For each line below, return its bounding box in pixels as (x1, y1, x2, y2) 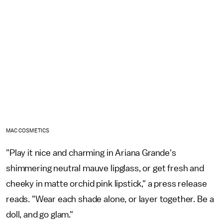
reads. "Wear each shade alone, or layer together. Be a (6, 194, 214, 204)
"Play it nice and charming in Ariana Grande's (6, 148, 176, 157)
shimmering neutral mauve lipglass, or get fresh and (6, 163, 204, 173)
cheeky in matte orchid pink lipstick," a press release (6, 179, 207, 188)
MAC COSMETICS (6, 127, 49, 133)
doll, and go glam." (6, 210, 75, 219)
